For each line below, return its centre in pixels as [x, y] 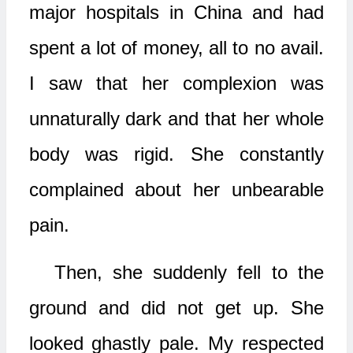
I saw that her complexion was [176, 83]
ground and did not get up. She [176, 308]
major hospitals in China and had [176, 12]
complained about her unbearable [176, 190]
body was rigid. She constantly [176, 154]
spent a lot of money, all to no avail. [176, 48]
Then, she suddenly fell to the [189, 272]
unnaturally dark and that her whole [176, 119]
